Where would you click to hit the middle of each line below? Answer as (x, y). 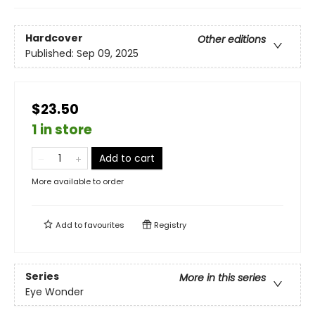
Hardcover (54, 38)
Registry (169, 225)
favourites (104, 225)
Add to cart (127, 158)
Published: (51, 54)
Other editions (232, 40)
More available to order (78, 181)
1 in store (62, 130)
